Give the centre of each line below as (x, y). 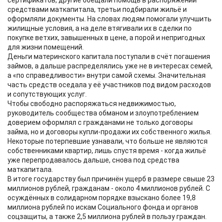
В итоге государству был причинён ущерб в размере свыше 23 (111, 179)
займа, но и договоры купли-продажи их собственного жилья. (110, 132)
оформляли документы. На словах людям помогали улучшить (110, 19)
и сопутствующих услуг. (47, 94)
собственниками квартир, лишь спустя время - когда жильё (107, 151)
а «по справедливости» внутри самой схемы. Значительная (107, 75)
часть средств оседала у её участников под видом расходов (109, 85)
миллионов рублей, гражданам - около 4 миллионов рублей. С (109, 188)
